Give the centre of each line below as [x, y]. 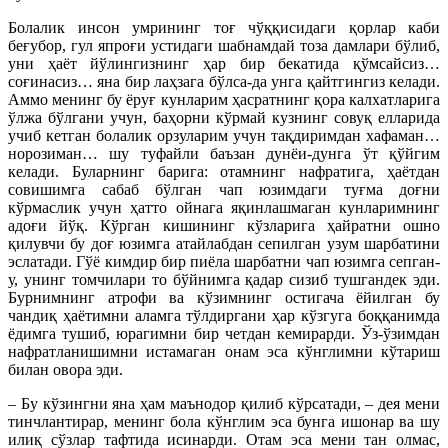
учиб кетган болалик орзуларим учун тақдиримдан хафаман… [224, 136]
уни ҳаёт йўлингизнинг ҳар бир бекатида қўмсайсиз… [224, 64]
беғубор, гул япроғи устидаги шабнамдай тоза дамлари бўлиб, [224, 46]
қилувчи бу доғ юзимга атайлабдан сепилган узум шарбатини [224, 244]
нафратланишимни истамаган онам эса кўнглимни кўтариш [224, 352]
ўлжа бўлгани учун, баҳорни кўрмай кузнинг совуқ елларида [224, 118]
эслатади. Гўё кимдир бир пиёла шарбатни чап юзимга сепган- [224, 262]
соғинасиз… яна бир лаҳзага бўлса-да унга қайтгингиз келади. [224, 82]
